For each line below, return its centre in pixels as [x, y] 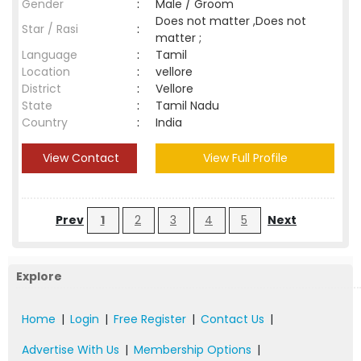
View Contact [79, 158]
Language [50, 55]
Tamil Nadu [187, 106]
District [41, 89]
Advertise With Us [71, 350]
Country [45, 122]
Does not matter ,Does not [231, 21]
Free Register [150, 319]
